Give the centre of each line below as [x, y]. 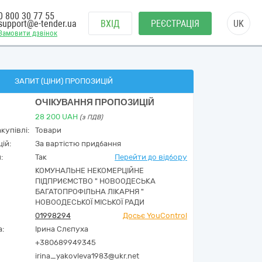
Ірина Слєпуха [62, 229]
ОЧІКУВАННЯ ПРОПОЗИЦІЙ [95, 102]
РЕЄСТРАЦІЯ [175, 24]
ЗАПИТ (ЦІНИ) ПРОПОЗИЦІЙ [63, 81]
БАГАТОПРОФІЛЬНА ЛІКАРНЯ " [89, 192]
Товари [48, 130]
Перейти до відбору [151, 157]
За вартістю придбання [78, 144]
